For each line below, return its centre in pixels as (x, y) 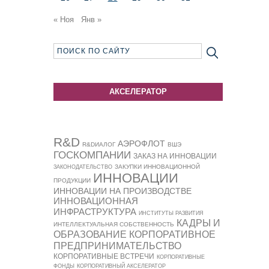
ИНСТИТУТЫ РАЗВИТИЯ (171, 213)
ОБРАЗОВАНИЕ (90, 234)
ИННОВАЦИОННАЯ (96, 201)
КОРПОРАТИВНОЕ (172, 234)
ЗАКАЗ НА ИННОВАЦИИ (175, 156)
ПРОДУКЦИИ (72, 180)
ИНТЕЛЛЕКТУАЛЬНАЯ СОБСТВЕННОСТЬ (114, 224)
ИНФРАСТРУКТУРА (95, 212)
